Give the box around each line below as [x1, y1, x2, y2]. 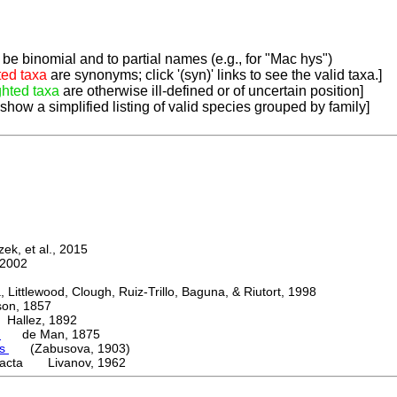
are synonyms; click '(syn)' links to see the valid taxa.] [47, 67, 382, 83]
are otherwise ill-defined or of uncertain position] [59, 83, 363, 99]
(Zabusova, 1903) [9, 341, 130, 356]
